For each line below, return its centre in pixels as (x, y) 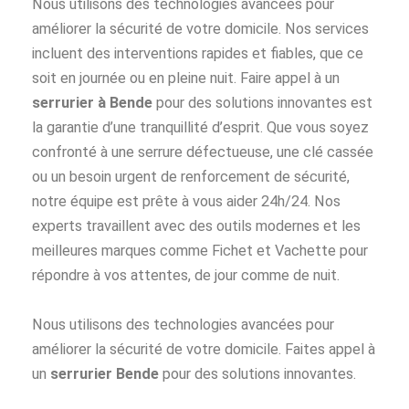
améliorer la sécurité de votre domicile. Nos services (200, 29)
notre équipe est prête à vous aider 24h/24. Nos (186, 202)
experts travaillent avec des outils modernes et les (196, 226)
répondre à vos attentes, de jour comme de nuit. (186, 276)
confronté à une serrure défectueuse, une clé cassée (203, 152)
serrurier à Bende (92, 103)
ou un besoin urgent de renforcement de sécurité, (191, 177)
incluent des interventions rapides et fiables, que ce (198, 54)
